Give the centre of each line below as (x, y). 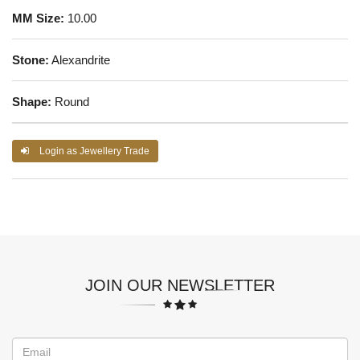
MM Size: (38, 18)
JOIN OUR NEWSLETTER (180, 285)
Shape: (32, 101)
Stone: (31, 59)
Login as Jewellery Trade (93, 151)
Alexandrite (80, 59)
